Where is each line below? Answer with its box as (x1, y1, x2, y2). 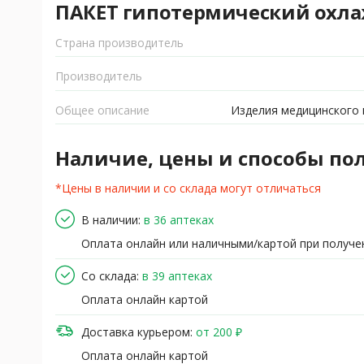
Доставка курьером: (81, 323, 193, 340)
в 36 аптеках (144, 211, 214, 227)
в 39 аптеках (142, 267, 212, 284)
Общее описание (55, 102, 149, 119)
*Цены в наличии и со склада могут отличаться (55, 180, 321, 197)
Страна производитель (55, 35, 184, 50)
